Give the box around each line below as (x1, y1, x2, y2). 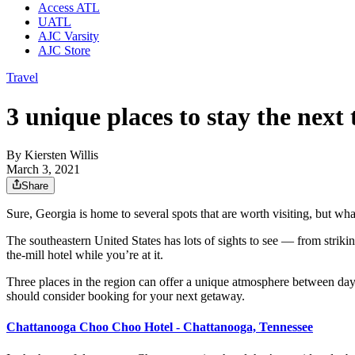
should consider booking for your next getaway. (6, 289, 245, 303)
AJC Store (38, 44, 90, 58)
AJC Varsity (38, 29, 99, 44)
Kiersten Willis (25, 148, 98, 162)
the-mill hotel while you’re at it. (6, 248, 163, 262)
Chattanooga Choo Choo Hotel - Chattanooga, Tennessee (6, 320, 313, 334)
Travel (6, 71, 38, 85)
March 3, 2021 (6, 162, 80, 177)
